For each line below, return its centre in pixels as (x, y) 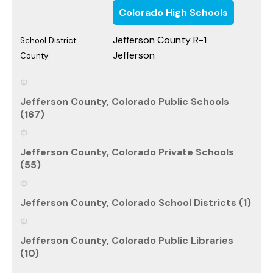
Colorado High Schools (173, 12)
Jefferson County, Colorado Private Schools (127, 152)
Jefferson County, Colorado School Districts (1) (136, 202)
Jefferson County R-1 (160, 40)
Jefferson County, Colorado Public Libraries (127, 240)
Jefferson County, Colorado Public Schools (125, 101)
